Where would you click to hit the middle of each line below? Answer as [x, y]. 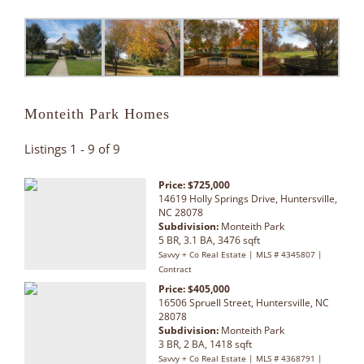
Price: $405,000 [194, 289]
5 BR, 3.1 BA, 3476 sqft [209, 240]
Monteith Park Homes [97, 114]
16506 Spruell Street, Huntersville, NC [244, 303]
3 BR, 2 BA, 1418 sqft [205, 344]
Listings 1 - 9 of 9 [72, 149]
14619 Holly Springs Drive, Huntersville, [248, 199]
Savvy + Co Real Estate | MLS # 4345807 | [240, 255]
